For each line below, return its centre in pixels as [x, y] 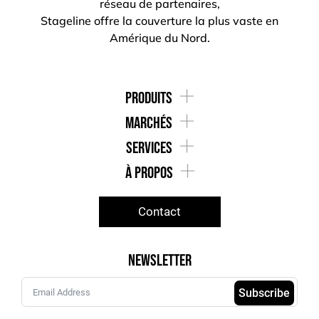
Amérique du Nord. [159, 38]
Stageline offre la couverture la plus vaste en [159, 21]
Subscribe [264, 293]
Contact [159, 211]
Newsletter [159, 261]
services [149, 148]
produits [149, 98]
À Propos [149, 173]
